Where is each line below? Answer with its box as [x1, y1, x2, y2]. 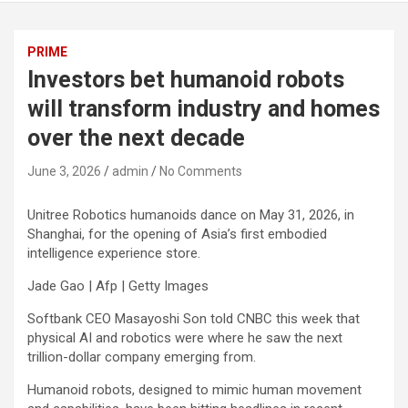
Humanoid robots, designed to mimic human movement [27, 382, 362, 399]
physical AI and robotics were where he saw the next [27, 330, 342, 347]
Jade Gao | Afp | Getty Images [27, 278, 209, 295]
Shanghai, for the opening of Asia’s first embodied [27, 226, 327, 243]
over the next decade [27, 125, 245, 152]
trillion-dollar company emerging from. [27, 349, 256, 366]
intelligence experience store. [27, 245, 200, 262]
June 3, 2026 [27, 164, 101, 179]
